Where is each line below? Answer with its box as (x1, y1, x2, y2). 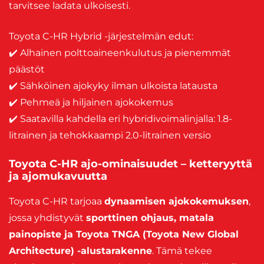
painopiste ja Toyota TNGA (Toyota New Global (9, 229, 239, 240)
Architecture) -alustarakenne (9, 245, 152, 257)
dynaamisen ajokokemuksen (104, 196, 249, 207)
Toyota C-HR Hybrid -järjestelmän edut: (9, 31, 193, 42)
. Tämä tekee (152, 245, 212, 257)
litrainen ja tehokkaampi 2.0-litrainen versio (9, 130, 211, 141)
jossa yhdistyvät (9, 212, 86, 224)
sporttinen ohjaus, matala (86, 212, 214, 224)
